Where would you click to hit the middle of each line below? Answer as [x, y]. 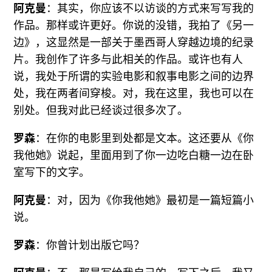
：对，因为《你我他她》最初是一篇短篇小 [150, 201]
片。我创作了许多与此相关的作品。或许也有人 [128, 60]
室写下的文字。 [52, 173]
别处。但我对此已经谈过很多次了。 [101, 111]
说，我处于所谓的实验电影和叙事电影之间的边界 [134, 77]
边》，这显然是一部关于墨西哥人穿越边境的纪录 [134, 43]
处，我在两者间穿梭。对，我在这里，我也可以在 [134, 94]
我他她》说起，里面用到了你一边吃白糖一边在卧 [134, 156]
